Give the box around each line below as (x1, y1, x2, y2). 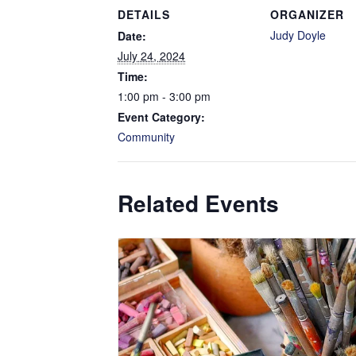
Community (118, 129, 175, 145)
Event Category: (118, 109, 205, 125)
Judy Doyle (270, 27, 326, 43)
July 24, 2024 (118, 48, 185, 64)
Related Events (118, 187, 279, 219)
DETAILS (118, 6, 170, 22)
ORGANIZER (270, 6, 344, 22)
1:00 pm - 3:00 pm (118, 88, 211, 104)
